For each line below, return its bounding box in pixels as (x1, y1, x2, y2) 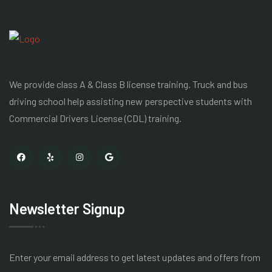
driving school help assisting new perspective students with (9, 95, 252, 107)
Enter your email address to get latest (9, 251, 162, 263)
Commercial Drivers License (9, 112, 123, 124)
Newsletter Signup (9, 200, 125, 217)
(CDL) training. (123, 112, 182, 124)
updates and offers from (162, 251, 260, 263)
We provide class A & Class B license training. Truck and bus (9, 78, 248, 90)
